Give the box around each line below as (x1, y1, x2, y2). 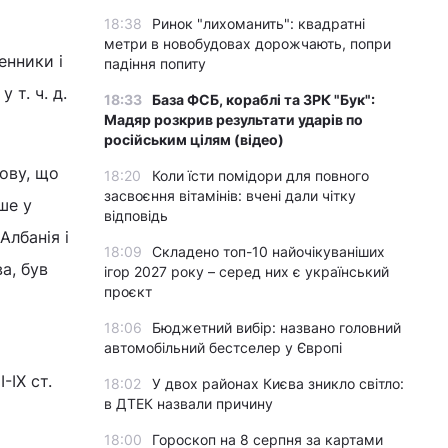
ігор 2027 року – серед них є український (104, 263, 389, 280)
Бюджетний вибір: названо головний (152, 319, 401, 336)
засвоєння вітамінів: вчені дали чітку (104, 187, 356, 204)
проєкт (104, 283, 152, 300)
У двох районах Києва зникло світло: (152, 375, 404, 392)
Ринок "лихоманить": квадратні (152, 15, 365, 32)
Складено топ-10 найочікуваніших (152, 243, 385, 260)
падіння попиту (104, 55, 206, 72)
